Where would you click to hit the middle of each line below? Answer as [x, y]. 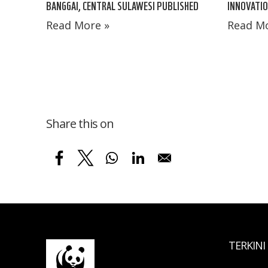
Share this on [80, 123]
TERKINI [247, 245]
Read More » [78, 25]
